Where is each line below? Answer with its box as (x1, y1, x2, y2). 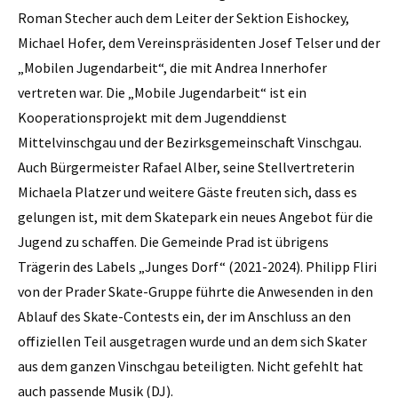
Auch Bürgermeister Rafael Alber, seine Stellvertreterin (18, 157, 354, 176)
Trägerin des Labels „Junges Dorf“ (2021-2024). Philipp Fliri (18, 257, 377, 275)
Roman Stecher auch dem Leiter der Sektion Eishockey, (18, 8, 349, 27)
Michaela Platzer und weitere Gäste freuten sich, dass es (18, 182, 357, 201)
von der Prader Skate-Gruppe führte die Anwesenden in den (18, 282, 373, 300)
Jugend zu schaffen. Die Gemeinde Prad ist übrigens (18, 232, 329, 251)
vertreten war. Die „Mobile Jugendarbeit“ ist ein (18, 83, 306, 101)
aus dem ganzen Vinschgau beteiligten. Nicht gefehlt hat (18, 356, 363, 375)
